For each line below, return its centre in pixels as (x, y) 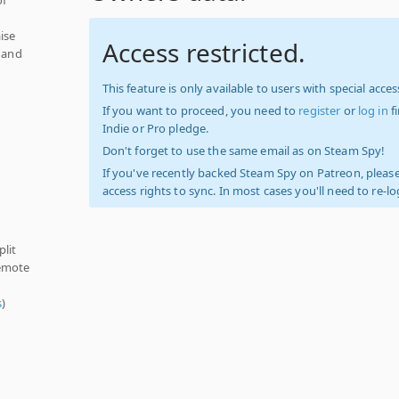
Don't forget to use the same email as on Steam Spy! (244, 151)
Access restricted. (204, 53)
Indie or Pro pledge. (155, 128)
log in (373, 110)
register (320, 110)
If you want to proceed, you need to (200, 110)
